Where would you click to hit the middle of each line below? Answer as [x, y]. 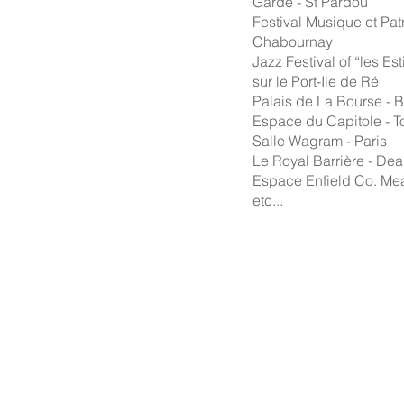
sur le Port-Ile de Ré [316, 81]
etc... [268, 200]
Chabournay [293, 41]
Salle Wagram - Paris [320, 141]
